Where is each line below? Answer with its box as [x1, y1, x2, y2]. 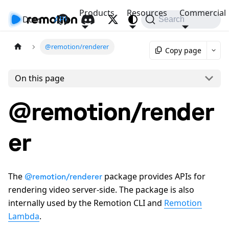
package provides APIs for [102, 170, 205, 182]
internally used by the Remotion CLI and [8, 197, 164, 209]
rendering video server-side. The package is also [8, 184, 194, 195]
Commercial [179, 7, 226, 18]
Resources [127, 7, 167, 18]
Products [79, 7, 114, 18]
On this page [14, 73, 64, 84]
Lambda [8, 210, 39, 222]
